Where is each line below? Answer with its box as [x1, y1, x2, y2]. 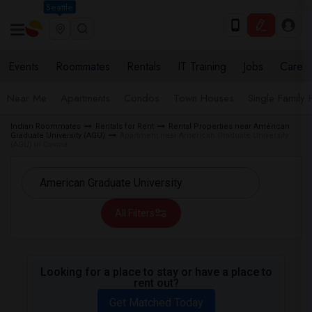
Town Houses [173, 91, 234, 106]
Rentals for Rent [95, 122, 154, 131]
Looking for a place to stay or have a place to [40, 265, 272, 279]
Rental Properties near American [169, 122, 290, 131]
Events [8, 58, 39, 75]
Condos [124, 91, 159, 106]
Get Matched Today [109, 296, 203, 309]
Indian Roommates [10, 122, 81, 131]
